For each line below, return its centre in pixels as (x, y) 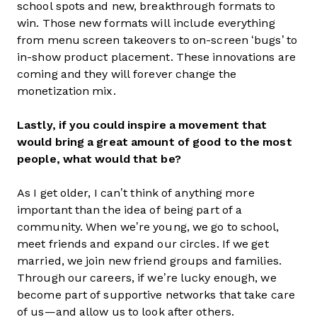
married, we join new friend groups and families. (149, 261)
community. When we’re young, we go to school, (148, 227)
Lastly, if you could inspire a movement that (142, 125)
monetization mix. (67, 91)
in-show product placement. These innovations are (156, 57)
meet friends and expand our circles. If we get (143, 244)
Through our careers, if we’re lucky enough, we (147, 278)
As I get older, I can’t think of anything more (136, 193)
